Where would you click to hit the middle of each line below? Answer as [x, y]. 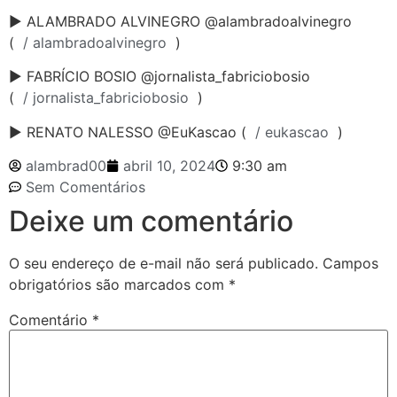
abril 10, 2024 [169, 166]
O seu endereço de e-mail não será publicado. [163, 264]
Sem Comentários [86, 187]
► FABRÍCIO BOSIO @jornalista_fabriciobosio [160, 77]
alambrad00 [66, 166]
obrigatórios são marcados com [119, 285]
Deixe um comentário [151, 222]
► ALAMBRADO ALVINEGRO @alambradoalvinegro [180, 22]
